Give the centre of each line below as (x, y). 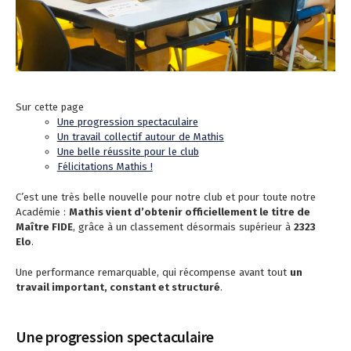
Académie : (42, 212)
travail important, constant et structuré (118, 287)
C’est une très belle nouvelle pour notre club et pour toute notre (166, 197)
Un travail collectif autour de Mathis (140, 137)
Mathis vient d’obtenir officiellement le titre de (190, 212)
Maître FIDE (44, 226)
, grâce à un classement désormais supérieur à (183, 226)
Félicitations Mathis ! (105, 166)
